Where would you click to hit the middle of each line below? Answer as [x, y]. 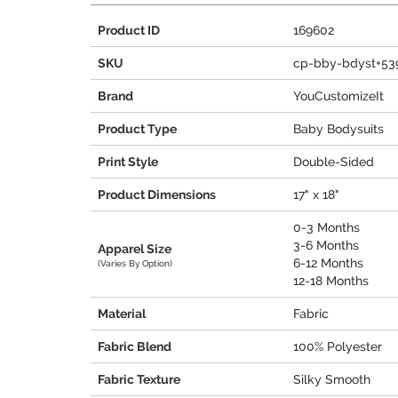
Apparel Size [135, 248]
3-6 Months [326, 245]
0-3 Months [326, 227]
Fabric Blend [135, 346]
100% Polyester [338, 346]
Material [122, 314]
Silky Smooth [332, 379]
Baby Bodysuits [338, 129]
